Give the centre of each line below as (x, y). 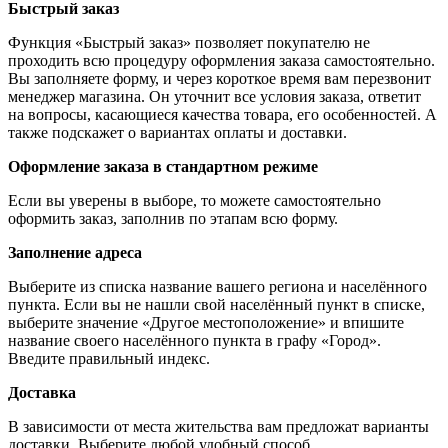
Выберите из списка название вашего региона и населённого (217, 286)
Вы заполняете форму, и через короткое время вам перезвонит (219, 78)
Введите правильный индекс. (109, 358)
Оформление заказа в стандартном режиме (163, 166)
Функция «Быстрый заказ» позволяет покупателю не (189, 42)
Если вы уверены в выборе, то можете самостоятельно (194, 200)
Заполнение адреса (75, 252)
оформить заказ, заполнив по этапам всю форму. (173, 218)
